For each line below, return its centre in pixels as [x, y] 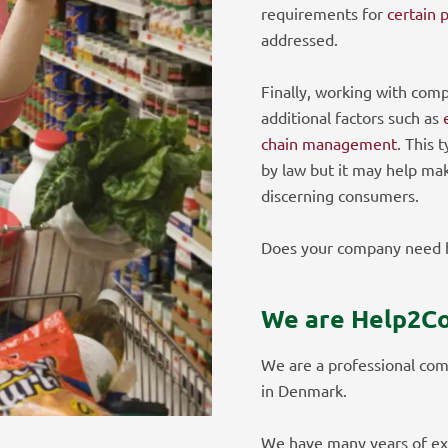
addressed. [299, 38]
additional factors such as [352, 116]
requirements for [324, 12]
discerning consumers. [340, 194]
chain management [329, 142]
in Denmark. [304, 389]
